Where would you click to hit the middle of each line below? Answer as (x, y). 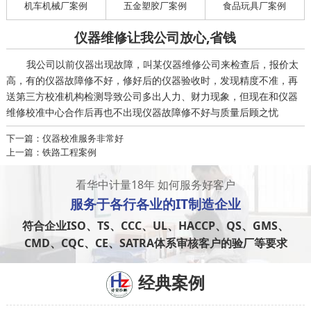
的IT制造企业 (202, 204)
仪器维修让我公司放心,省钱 (155, 37)
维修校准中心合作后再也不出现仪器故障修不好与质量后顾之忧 (142, 112)
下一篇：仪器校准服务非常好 (65, 139)
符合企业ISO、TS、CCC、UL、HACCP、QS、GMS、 (155, 225)
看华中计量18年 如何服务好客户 (155, 185)
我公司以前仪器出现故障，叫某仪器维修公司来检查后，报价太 (162, 65)
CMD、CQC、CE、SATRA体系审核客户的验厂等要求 (155, 243)
